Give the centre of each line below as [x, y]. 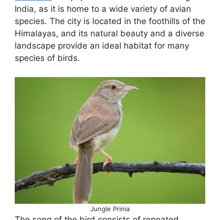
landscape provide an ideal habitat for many [102, 46]
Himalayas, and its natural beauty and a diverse [110, 34]
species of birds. [47, 58]
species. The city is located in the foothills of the [110, 21]
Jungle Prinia [110, 208]
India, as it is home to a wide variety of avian [103, 9]
